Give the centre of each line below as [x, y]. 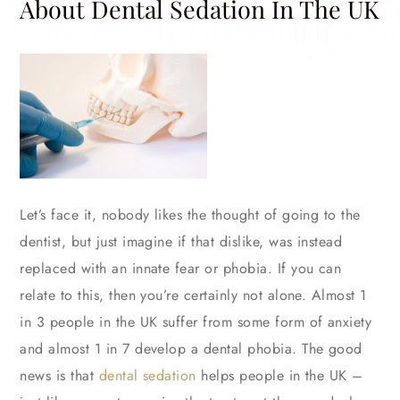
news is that [59, 376]
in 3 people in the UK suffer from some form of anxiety [196, 322]
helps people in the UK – [279, 376]
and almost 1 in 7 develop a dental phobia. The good [191, 349]
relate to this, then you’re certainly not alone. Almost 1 [193, 296]
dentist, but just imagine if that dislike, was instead [181, 242]
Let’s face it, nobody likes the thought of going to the [190, 215]
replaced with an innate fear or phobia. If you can [181, 269]
